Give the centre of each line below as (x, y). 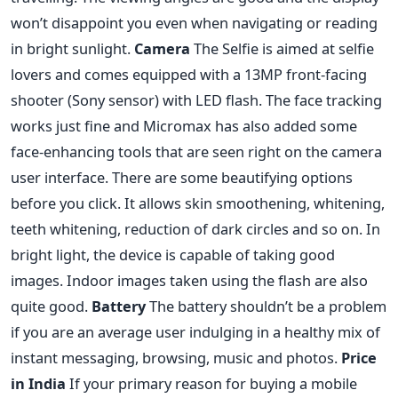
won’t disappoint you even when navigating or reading (194, 23)
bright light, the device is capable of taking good (173, 255)
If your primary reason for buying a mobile (211, 384)
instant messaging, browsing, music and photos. (176, 358)
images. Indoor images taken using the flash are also (189, 281)
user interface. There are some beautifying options (182, 178)
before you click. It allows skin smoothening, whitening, (198, 203)
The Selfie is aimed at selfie (282, 49)
